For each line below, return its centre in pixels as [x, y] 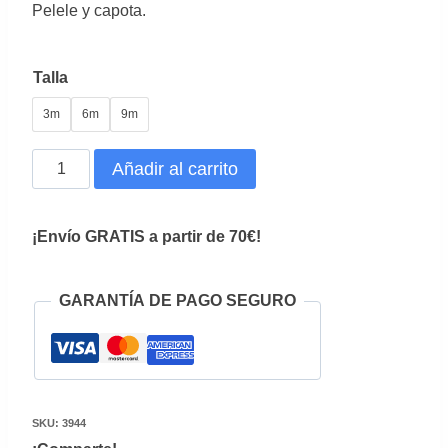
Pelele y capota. [89, 11]
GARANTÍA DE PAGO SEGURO [177, 301]
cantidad [61, 260]
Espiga [56, 228]
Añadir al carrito [175, 169]
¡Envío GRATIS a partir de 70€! [146, 237]
